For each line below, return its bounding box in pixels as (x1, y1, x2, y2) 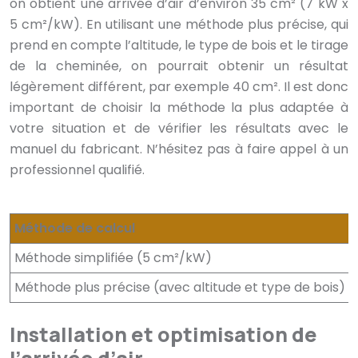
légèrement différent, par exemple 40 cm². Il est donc (10, 78, 348, 97)
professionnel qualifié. (10, 161, 145, 180)
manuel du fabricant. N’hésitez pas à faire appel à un (10, 140, 348, 159)
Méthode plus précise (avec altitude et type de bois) (14, 278, 345, 297)
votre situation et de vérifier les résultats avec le (10, 119, 348, 138)
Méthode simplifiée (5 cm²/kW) (14, 249, 212, 268)
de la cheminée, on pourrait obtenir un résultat (10, 57, 348, 76)
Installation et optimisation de (10, 320, 317, 349)
